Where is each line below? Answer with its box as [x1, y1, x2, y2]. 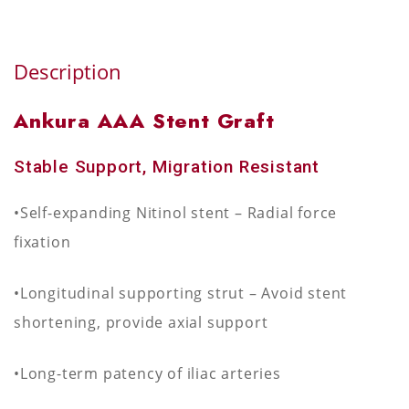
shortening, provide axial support [14, 312, 268, 332]
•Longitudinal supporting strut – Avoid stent [14, 283, 348, 303]
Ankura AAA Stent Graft [14, 106, 275, 135]
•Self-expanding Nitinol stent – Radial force [14, 203, 338, 223]
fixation [14, 232, 71, 252]
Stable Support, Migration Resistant [14, 156, 320, 177]
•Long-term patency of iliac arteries [14, 363, 281, 383]
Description [14, 58, 121, 85]
